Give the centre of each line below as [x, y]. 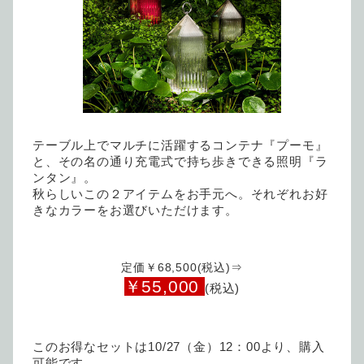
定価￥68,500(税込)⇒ [182, 267]
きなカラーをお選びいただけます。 [135, 210]
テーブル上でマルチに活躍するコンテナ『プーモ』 [180, 145]
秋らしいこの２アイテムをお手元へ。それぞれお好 [180, 194]
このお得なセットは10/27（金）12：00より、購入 [179, 347]
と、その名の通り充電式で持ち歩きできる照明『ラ [180, 162]
